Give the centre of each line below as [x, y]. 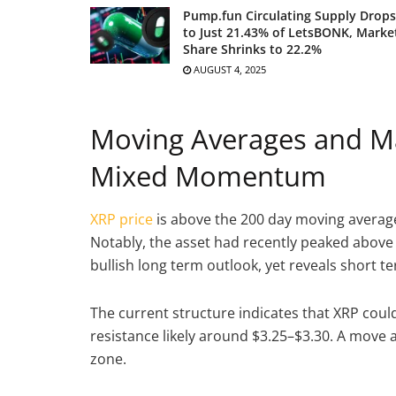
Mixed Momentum [208, 175]
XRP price [122, 220]
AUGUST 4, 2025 [228, 69]
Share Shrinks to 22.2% [252, 49]
